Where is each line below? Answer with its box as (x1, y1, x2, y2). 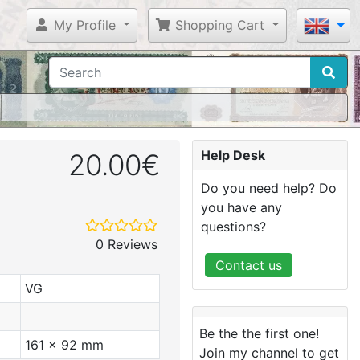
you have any (201, 199, 282, 215)
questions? (201, 219, 266, 235)
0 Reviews (96, 236, 157, 252)
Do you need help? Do (201, 180, 337, 196)
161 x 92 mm (25, 337, 104, 353)
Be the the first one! (199, 325, 319, 342)
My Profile (49, 16, 116, 33)
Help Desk (201, 147, 265, 163)
